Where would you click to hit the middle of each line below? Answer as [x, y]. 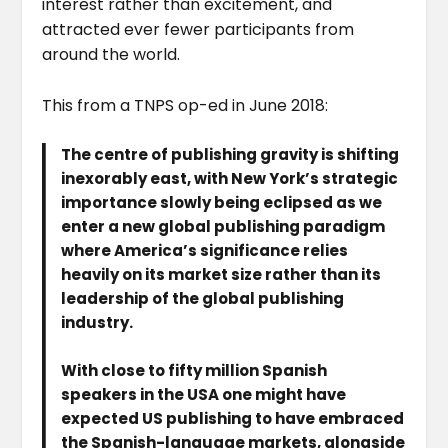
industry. [97, 323]
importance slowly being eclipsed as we [222, 203]
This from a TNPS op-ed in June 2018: [185, 105]
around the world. [111, 54]
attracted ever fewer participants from [198, 29]
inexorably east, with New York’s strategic [230, 179]
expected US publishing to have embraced [233, 419]
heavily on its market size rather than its [221, 275]
